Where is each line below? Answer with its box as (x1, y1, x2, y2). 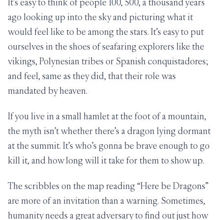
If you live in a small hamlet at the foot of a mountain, (8, 110, 206, 122)
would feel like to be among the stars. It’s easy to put (8, 26, 204, 37)
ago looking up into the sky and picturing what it (8, 11, 193, 23)
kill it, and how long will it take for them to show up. (8, 155, 204, 166)
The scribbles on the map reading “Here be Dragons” (8, 180, 209, 192)
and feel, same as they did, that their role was (8, 70, 176, 82)
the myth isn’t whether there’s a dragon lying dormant (8, 125, 211, 137)
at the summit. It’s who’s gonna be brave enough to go (8, 140, 210, 151)
